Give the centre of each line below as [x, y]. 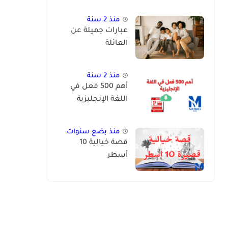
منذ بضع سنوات [93, 132]
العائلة [117, 44]
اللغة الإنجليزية [102, 99]
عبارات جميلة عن [99, 31]
